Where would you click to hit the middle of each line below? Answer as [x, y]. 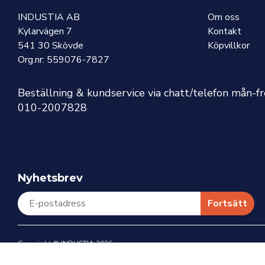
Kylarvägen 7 [45, 32]
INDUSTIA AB [49, 17]
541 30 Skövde [51, 45]
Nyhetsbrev [50, 177]
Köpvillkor [229, 45]
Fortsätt [227, 203]
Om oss [224, 17]
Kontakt [224, 32]
